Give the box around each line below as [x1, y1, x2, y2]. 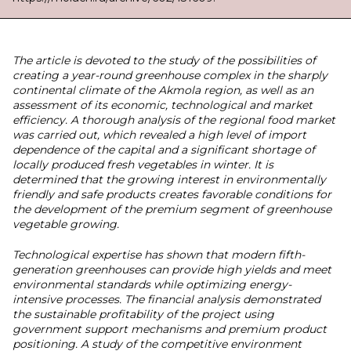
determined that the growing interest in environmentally [13, 172, 326, 186]
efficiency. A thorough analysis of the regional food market [13, 113, 335, 127]
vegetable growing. [13, 217, 119, 231]
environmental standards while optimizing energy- [13, 277, 291, 291]
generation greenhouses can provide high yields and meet [13, 262, 331, 277]
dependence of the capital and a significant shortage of [13, 143, 315, 157]
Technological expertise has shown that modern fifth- [13, 248, 305, 262]
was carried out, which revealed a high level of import [13, 128, 306, 142]
